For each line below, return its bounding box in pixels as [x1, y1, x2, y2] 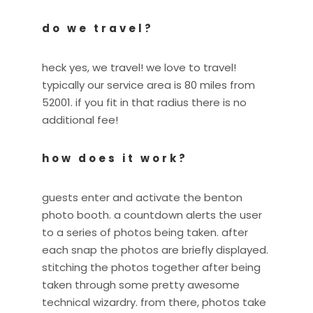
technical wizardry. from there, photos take [42, 295, 266, 310]
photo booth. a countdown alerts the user [42, 208, 262, 223]
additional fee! [42, 112, 121, 128]
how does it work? [42, 151, 188, 166]
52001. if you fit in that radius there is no [42, 95, 247, 110]
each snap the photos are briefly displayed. [42, 242, 268, 258]
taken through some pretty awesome [42, 277, 240, 293]
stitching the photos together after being [42, 260, 261, 275]
